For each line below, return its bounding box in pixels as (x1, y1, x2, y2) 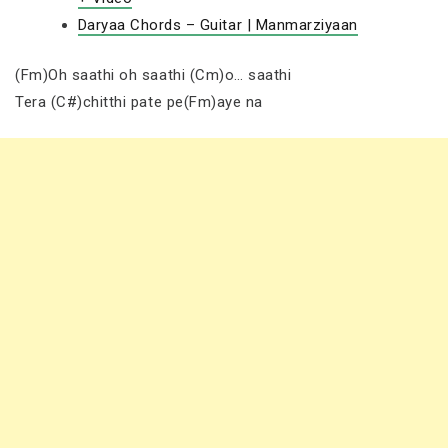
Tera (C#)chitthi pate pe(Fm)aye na (15, 92, 263, 111)
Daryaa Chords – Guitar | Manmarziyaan (77, 16, 358, 34)
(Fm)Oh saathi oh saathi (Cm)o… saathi (15, 65, 292, 84)
